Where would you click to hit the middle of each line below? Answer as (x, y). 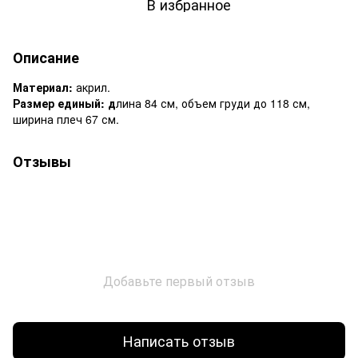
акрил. (93, 87)
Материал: (44, 87)
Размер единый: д (64, 103)
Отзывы (42, 161)
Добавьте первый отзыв (179, 280)
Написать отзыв (179, 341)
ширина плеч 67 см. (66, 119)
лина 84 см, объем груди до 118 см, (213, 103)
